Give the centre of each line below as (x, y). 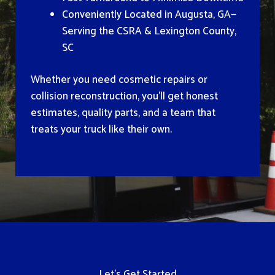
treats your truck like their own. (101, 130)
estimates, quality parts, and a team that (123, 113)
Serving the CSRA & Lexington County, (149, 31)
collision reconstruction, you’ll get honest (124, 97)
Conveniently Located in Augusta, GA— (149, 14)
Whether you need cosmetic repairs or (119, 80)
